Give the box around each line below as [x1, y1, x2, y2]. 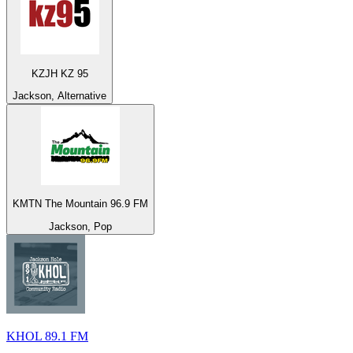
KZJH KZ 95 [31, 67, 88, 80]
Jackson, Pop [49, 220, 112, 232]
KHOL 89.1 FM [6, 329, 88, 343]
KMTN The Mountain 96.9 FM [13, 198, 148, 210]
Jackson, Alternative [13, 89, 106, 102]
